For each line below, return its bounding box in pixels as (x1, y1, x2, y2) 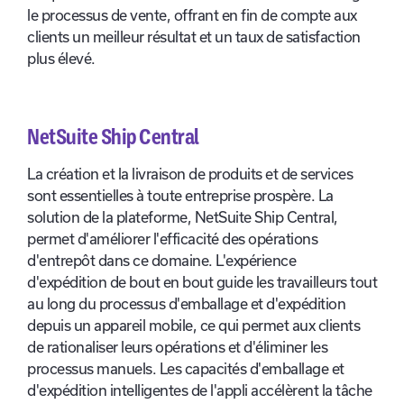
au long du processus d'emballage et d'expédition (27, 296, 345, 313)
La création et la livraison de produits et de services (27, 166, 353, 183)
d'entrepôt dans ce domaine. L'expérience (27, 252, 296, 270)
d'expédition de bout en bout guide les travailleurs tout (27, 274, 377, 291)
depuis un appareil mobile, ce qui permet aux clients (27, 317, 360, 335)
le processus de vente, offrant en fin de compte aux (27, 7, 357, 24)
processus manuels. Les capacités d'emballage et (27, 361, 344, 378)
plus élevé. (27, 50, 102, 68)
